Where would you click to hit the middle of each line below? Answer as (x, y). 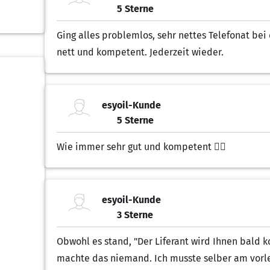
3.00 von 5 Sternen (100, 222)
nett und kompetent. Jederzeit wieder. (140, 52)
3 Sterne (135, 215)
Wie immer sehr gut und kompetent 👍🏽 (141, 147)
